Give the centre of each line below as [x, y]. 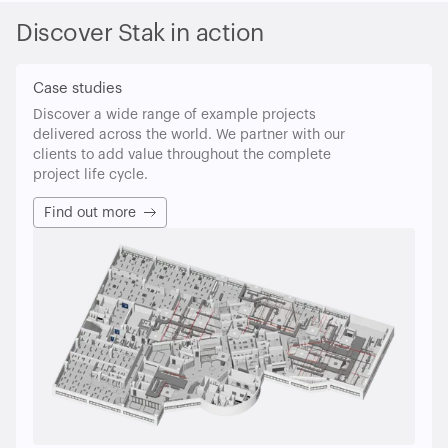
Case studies [77, 89]
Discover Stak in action [140, 33]
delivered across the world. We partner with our [189, 135]
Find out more [90, 213]
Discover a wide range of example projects [174, 115]
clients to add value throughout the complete [182, 155]
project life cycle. [90, 175]
